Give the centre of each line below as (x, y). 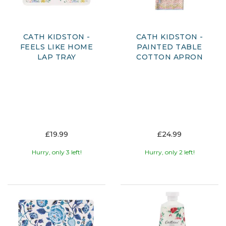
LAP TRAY (56, 57)
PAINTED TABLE (169, 47)
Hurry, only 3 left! (56, 152)
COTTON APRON (169, 57)
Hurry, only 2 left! (169, 152)
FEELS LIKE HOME (56, 47)
